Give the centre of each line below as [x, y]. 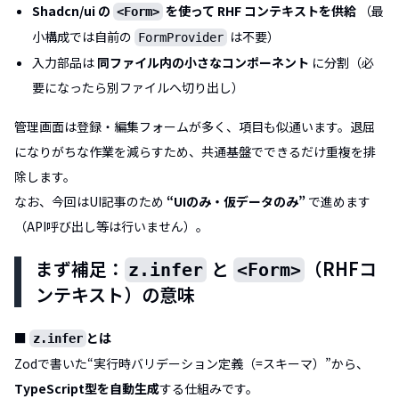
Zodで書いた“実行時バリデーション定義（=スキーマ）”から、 [191, 363]
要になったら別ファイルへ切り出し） [138, 87]
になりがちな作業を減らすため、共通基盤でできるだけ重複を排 [195, 151]
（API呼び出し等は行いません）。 [111, 226]
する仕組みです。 [209, 388]
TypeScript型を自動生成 [87, 388]
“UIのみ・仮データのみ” [236, 201]
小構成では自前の [83, 36]
